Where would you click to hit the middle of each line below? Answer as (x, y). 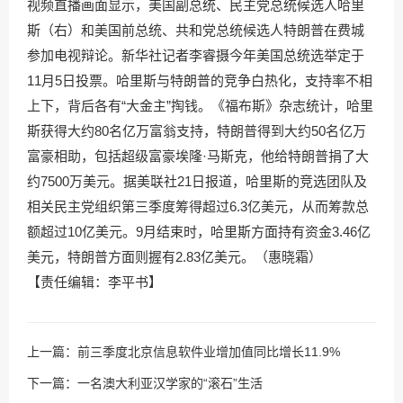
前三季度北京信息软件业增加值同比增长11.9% (209, 352)
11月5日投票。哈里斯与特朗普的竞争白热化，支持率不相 (200, 81)
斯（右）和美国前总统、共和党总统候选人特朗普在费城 (196, 30)
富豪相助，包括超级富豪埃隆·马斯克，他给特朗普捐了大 (198, 156)
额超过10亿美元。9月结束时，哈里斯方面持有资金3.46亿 (199, 232)
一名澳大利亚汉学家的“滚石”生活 (170, 383)
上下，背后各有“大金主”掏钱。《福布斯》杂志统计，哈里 (200, 106)
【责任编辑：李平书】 (94, 282)
